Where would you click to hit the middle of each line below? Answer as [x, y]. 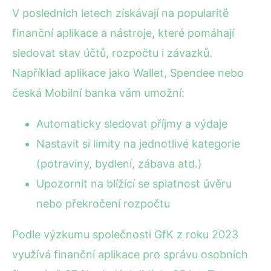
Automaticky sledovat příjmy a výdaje [132, 123]
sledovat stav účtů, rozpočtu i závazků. [112, 53]
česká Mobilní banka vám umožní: [98, 93]
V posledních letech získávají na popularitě [120, 13]
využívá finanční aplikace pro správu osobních [130, 254]
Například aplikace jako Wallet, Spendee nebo [128, 73]
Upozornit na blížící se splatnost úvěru [134, 183]
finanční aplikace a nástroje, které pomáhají [123, 33]
